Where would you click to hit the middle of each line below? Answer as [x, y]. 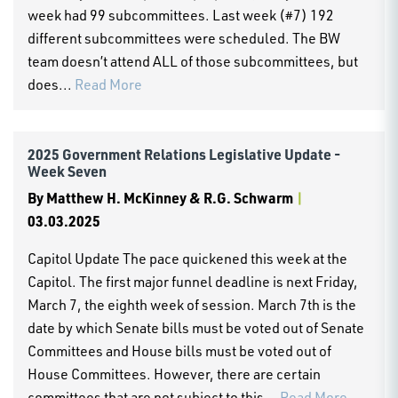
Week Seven [67, 171]
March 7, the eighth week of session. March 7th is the [192, 304]
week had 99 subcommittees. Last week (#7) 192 [181, 15]
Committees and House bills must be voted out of [179, 350]
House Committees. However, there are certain [174, 374]
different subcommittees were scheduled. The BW [184, 38]
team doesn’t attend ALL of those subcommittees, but [193, 61]
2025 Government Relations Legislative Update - [184, 154]
